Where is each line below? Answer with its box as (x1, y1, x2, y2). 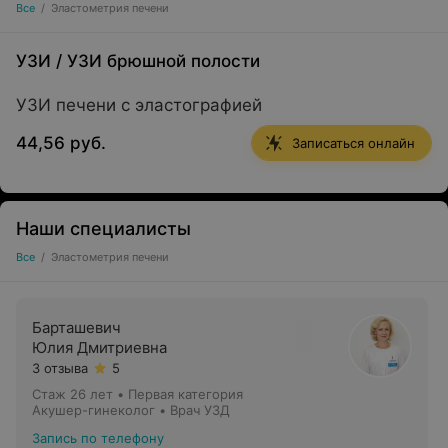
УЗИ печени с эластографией (16, 95, 262, 115)
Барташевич (32, 318, 121, 337)
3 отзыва (32, 360, 88, 376)
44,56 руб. (16, 133, 106, 153)
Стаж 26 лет (32, 386, 113, 402)
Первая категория (128, 386, 243, 402)
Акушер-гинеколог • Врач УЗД (32, 402, 230, 418)
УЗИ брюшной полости (67, 51, 260, 71)
